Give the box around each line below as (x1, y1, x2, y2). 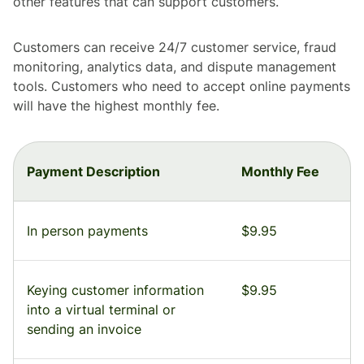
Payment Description (27, 163, 160, 180)
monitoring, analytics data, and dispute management (13, 58, 336, 76)
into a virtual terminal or (27, 301, 175, 318)
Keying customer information (27, 282, 204, 299)
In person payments (27, 223, 148, 240)
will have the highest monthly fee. (13, 97, 219, 115)
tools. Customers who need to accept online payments (13, 78, 350, 95)
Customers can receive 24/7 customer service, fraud (13, 39, 336, 56)
